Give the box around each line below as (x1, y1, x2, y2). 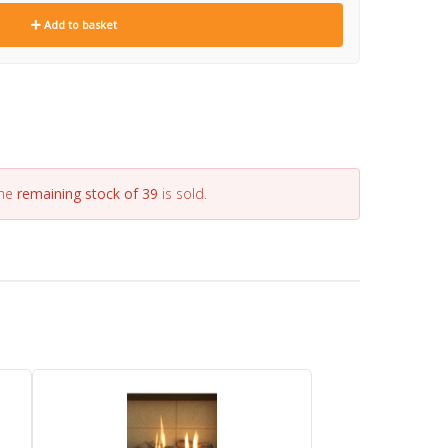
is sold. (157, 184, 207, 203)
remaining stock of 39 (16, 184, 158, 203)
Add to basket (40, 17, 117, 32)
